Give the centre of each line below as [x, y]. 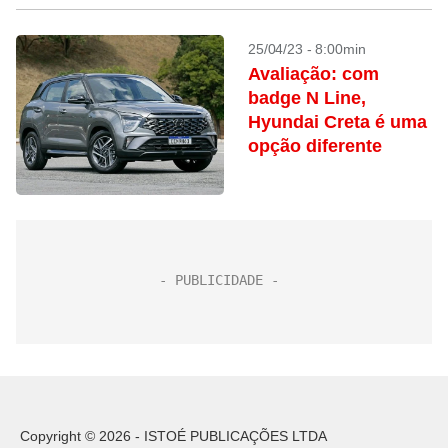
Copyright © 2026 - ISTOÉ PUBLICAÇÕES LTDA [173, 436]
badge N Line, [307, 98]
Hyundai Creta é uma [337, 122]
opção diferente [315, 146]
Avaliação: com [313, 74]
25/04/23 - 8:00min [307, 49]
